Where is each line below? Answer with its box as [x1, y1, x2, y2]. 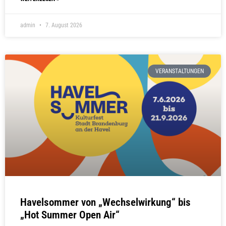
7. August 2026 [44, 21, 82, 29]
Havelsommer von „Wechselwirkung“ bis [20, 196, 191, 209]
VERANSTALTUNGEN [155, 68, 204, 75]
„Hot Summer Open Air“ [20, 209, 120, 221]
